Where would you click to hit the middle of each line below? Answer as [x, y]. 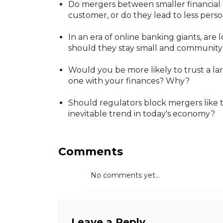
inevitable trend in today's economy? [142, 114]
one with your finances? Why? [129, 81]
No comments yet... [125, 175]
